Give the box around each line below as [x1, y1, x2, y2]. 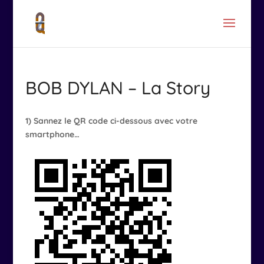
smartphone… [25, 129, 80, 140]
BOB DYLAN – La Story [25, 77, 210, 99]
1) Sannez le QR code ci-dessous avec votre [25, 115, 197, 126]
